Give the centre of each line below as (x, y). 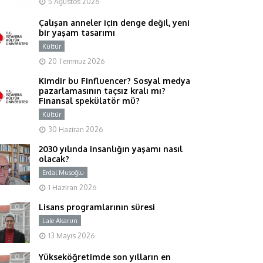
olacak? (54, 159)
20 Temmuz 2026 (76, 61)
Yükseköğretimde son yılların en (105, 257)
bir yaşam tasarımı (77, 32)
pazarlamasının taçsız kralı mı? (102, 90)
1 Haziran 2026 (72, 187)
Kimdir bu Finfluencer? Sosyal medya (114, 80)
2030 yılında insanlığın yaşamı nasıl (111, 149)
